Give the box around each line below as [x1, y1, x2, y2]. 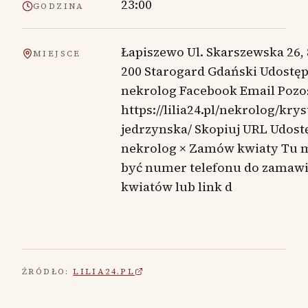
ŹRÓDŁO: [22, 266, 69, 277]
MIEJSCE [33, 48, 81, 59]
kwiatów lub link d [121, 178, 232, 195]
